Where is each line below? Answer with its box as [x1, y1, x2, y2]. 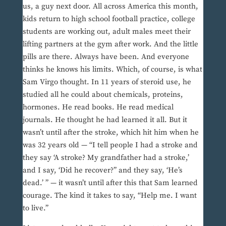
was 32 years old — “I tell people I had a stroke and [22, 140, 198, 150]
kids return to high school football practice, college [22, 14, 195, 24]
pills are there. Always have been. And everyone [22, 52, 189, 62]
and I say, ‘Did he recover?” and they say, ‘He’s [22, 165, 183, 176]
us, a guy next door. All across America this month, [22, 2, 198, 12]
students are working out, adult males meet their [22, 27, 191, 37]
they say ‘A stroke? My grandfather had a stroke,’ [22, 153, 189, 163]
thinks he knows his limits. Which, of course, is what [22, 65, 202, 75]
